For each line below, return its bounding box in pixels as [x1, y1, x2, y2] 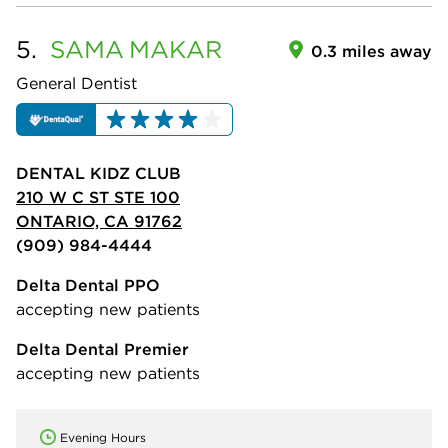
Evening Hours [60, 429, 146, 445]
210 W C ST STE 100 [16, 186, 180, 207]
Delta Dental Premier [16, 338, 189, 359]
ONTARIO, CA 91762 [16, 210, 182, 231]
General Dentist [16, 73, 137, 94]
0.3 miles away [311, 41, 432, 62]
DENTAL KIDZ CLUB [16, 162, 181, 183]
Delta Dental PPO [16, 274, 160, 295]
